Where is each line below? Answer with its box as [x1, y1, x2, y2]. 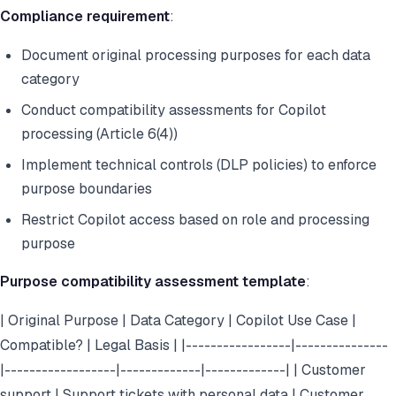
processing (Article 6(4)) [21, 125, 178, 144]
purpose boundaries [21, 179, 152, 199]
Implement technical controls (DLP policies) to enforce [21, 156, 377, 175]
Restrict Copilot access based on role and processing [21, 210, 369, 230]
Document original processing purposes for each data [21, 46, 370, 65]
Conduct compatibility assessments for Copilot [21, 101, 326, 120]
